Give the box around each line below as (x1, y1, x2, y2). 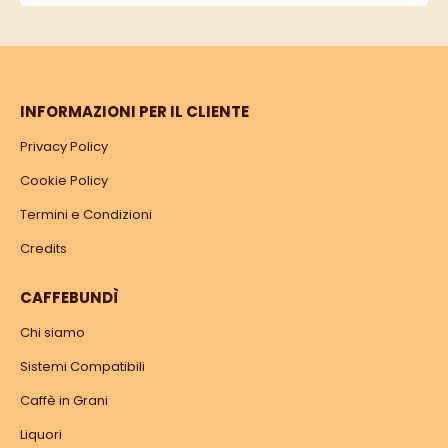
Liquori (20, 424, 62, 444)
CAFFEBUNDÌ (20, 287, 119, 309)
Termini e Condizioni (20, 205, 152, 225)
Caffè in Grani (20, 390, 108, 410)
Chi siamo (20, 322, 85, 342)
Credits (20, 239, 67, 259)
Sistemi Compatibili (20, 356, 145, 376)
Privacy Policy (20, 137, 108, 157)
